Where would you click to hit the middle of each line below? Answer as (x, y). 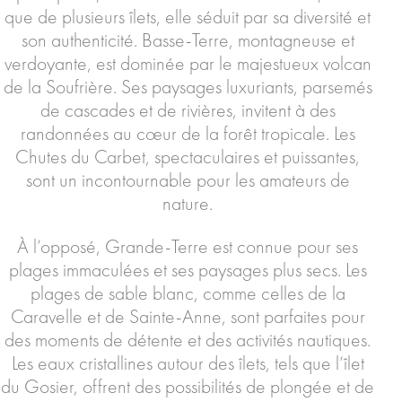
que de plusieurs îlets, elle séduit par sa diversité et (188, 17)
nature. (188, 204)
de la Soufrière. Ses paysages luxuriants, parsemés (188, 87)
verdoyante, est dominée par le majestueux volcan (188, 64)
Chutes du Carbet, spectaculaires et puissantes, (188, 157)
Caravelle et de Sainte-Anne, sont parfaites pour (188, 316)
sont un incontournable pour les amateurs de (188, 180)
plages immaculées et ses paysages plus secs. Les (188, 270)
